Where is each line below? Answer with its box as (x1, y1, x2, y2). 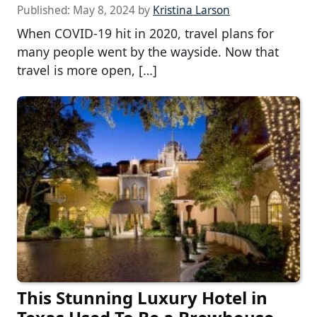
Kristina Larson (153, 2, 230, 18)
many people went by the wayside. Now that (17, 42, 279, 60)
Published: (17, 2, 73, 18)
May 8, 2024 (73, 2, 135, 18)
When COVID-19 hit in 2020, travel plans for (17, 24, 274, 42)
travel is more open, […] (17, 61, 157, 79)
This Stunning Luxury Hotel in (17, 285, 267, 309)
